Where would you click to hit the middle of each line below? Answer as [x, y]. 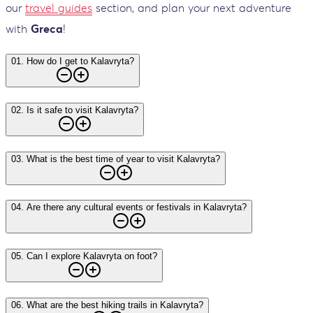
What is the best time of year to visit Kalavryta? [123, 159]
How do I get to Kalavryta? [80, 61]
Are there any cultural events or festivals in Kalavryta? [137, 208]
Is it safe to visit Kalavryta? [82, 110]
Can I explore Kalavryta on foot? [92, 256]
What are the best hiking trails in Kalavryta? [115, 305]
